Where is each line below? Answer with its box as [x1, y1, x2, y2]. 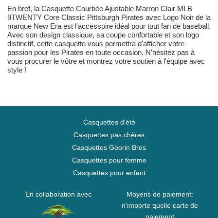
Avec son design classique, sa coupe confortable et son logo [7, 31, 199, 39]
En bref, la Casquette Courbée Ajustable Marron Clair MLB [7, 4, 192, 13]
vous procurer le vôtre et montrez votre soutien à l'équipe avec [7, 57, 205, 66]
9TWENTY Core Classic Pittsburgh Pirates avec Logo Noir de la [7, 13, 211, 22]
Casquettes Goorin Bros [72, 144, 146, 152]
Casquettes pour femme [72, 156, 146, 164]
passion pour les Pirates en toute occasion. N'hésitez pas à [7, 48, 195, 57]
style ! [7, 66, 26, 74]
